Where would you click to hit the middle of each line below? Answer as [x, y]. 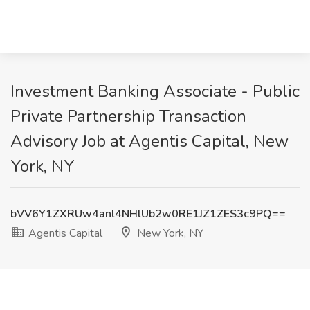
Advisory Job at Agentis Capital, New [149, 141]
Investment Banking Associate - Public [155, 91]
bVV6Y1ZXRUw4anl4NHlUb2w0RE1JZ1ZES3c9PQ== [148, 214]
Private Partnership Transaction [128, 116]
